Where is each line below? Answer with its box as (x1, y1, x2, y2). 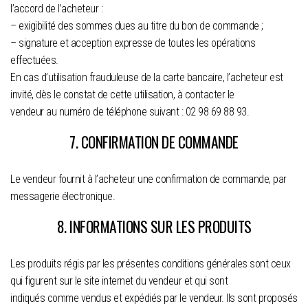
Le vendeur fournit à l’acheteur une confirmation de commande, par (10, 172, 287, 186)
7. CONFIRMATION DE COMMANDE (69, 130, 239, 153)
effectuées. (10, 53, 58, 67)
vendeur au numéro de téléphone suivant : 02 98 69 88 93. (10, 104, 249, 118)
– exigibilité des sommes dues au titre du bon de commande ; (10, 19, 263, 32)
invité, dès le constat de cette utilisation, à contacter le (10, 87, 234, 101)
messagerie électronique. (10, 189, 115, 203)
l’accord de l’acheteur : (10, 1, 102, 15)
